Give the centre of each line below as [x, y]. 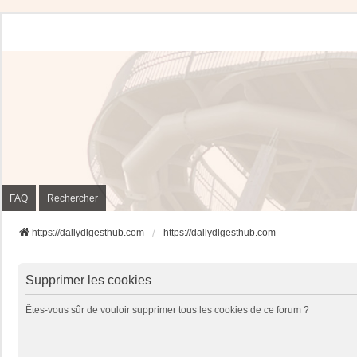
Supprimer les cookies [88, 280]
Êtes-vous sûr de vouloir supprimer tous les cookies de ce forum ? [167, 310]
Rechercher [73, 198]
